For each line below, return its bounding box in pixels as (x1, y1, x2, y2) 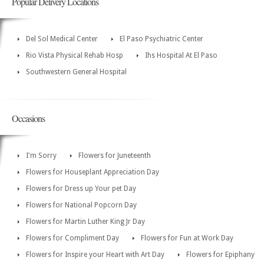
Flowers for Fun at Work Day (141, 234, 233, 243)
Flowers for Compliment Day (26, 234, 119, 243)
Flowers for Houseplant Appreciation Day (26, 168, 159, 177)
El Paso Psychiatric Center (120, 35, 203, 44)
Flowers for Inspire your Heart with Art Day (26, 250, 164, 259)
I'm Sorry (26, 151, 57, 160)
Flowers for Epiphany (186, 250, 255, 259)
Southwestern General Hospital (26, 68, 127, 77)
